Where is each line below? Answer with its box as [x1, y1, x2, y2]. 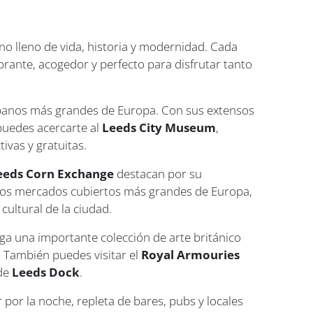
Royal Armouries [141, 247, 240, 263]
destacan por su [114, 166, 203, 182]
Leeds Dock [12, 264, 80, 281]
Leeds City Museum [102, 119, 217, 136]
